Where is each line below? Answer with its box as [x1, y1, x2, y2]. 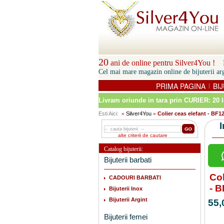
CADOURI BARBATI [109, 174, 161, 180]
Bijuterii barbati [104, 155, 151, 164]
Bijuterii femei [104, 212, 147, 221]
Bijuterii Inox [109, 185, 142, 191]
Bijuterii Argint [109, 196, 147, 202]
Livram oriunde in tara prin [98, 96, 184, 104]
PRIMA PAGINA [156, 81, 205, 91]
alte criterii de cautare [117, 132, 167, 138]
